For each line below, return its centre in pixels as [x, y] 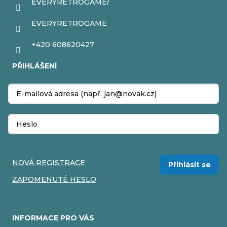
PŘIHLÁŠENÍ [34, 66]
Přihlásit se [190, 165]
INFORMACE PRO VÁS [53, 218]
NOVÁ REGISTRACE [49, 163]
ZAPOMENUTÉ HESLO [54, 180]
